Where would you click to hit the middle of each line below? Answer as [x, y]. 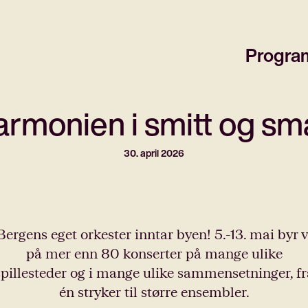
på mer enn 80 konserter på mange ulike [154, 253]
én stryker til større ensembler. [154, 291]
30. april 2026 [154, 153]
